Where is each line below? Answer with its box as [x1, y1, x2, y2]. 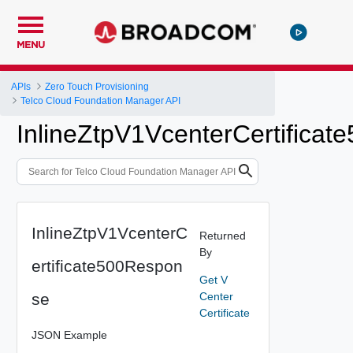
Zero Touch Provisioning [45, 80, 150, 92]
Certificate [199, 306, 250, 319]
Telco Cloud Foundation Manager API [20, 95, 181, 106]
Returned [199, 229, 246, 242]
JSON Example [31, 328, 107, 341]
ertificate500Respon [31, 256, 183, 275]
